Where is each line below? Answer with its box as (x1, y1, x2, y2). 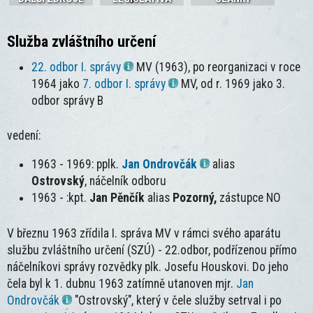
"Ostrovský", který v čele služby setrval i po (72, 293, 282, 307)
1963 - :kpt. (31, 191, 90, 205)
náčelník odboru (89, 174, 167, 189)
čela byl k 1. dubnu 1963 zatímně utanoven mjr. (7, 276, 236, 291)
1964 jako (31, 76, 83, 91)
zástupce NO (219, 191, 282, 205)
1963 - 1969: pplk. (31, 157, 122, 172)
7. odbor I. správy (82, 76, 166, 91)
